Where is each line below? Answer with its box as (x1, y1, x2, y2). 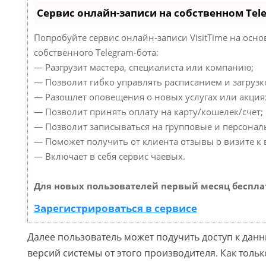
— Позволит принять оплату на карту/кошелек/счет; (33, 105, 263, 118)
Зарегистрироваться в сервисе (33, 201, 197, 215)
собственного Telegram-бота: (33, 46, 159, 58)
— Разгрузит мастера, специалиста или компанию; (33, 61, 254, 73)
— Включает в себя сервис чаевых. (33, 150, 185, 162)
